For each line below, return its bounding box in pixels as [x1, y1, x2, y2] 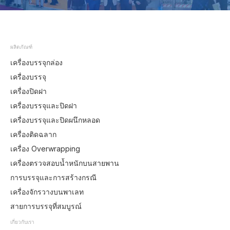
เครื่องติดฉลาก [10, 130, 56, 139]
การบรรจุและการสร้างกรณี [10, 173, 97, 182]
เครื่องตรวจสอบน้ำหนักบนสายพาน [10, 159, 119, 168]
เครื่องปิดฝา [10, 87, 47, 96]
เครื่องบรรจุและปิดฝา [10, 101, 77, 110]
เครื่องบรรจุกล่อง [10, 58, 63, 67]
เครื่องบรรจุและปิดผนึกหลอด [10, 116, 100, 125]
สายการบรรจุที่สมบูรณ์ [10, 202, 82, 211]
